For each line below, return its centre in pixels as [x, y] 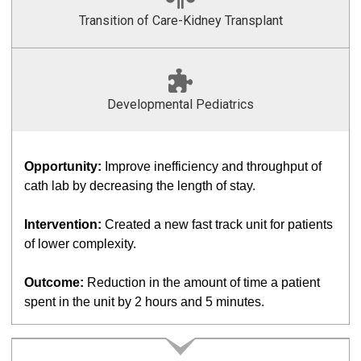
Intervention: [63, 224]
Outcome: [54, 282]
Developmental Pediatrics [180, 104]
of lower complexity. [80, 244]
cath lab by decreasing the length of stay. [141, 186]
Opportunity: [63, 166]
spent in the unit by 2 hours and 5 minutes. [144, 302]
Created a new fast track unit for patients [217, 224]
